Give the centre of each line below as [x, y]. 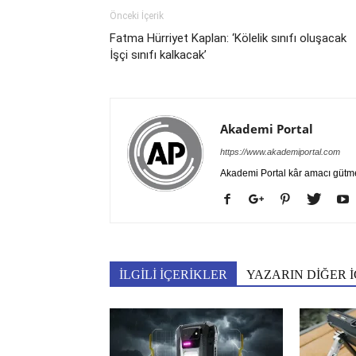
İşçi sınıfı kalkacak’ [158, 55]
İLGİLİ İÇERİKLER [173, 275]
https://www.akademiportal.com [280, 152]
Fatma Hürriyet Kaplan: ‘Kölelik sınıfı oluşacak [228, 39]
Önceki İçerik [137, 16]
